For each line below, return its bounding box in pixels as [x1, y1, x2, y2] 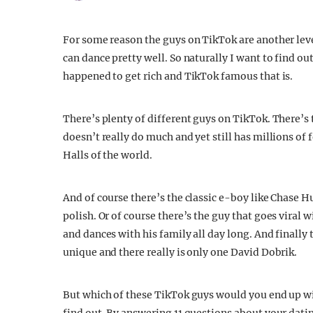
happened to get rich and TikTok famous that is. [63, 70, 293, 82]
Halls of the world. [63, 149, 152, 161]
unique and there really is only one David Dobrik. [63, 246, 298, 259]
